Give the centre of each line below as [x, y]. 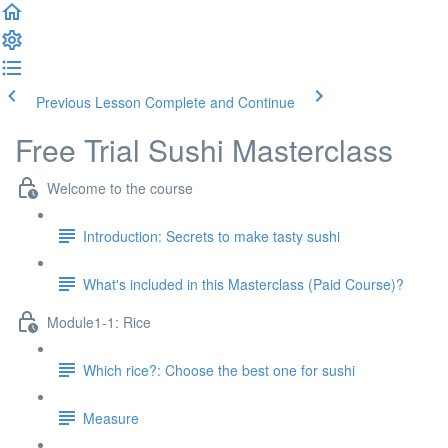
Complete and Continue [220, 102]
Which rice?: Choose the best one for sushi [219, 369]
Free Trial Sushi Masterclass [204, 149]
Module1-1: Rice [99, 321]
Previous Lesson [88, 102]
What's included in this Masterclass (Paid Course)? [243, 283]
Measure [111, 417]
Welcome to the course [120, 187]
